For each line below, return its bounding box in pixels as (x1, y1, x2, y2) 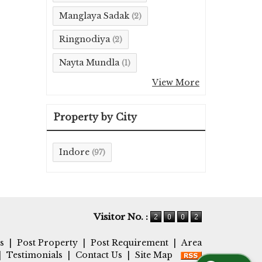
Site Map (135, 249, 173, 260)
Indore (59, 146, 89, 157)
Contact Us (75, 249, 122, 260)
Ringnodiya (59, 33, 110, 44)
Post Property (17, 237, 78, 248)
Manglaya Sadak (59, 10, 129, 21)
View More (152, 77, 199, 88)
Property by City (54, 111, 137, 123)
